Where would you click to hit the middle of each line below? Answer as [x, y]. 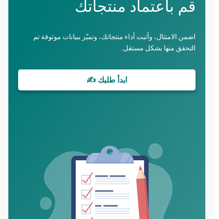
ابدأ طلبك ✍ [107, 80]
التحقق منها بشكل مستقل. [159, 48]
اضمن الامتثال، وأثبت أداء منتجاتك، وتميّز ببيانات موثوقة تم [115, 37]
